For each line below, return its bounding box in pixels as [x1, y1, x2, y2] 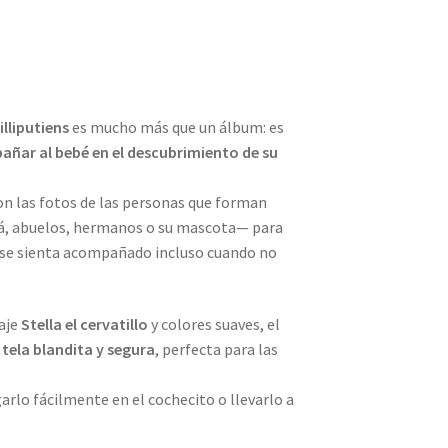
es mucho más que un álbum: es [69, 116, 285, 137]
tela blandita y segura [2, 339, 156, 360]
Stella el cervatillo [21, 314, 149, 335]
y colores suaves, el [148, 314, 281, 335]
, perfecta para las [155, 339, 279, 360]
